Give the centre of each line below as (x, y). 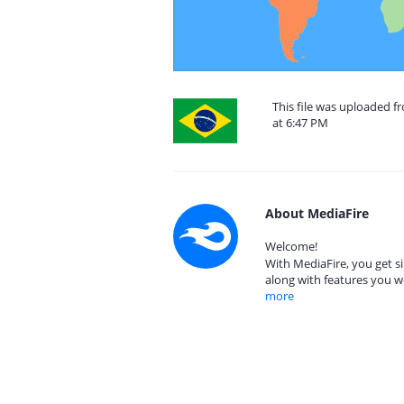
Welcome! (291, 246)
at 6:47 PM (300, 123)
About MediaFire (317, 213)
